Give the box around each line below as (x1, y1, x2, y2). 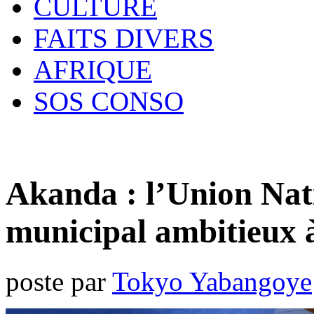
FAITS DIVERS (34, 23, 214, 53)
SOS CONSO (34, 86, 184, 116)
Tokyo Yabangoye (112, 266, 312, 296)
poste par (6, 266, 112, 296)
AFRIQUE (34, 55, 152, 85)
